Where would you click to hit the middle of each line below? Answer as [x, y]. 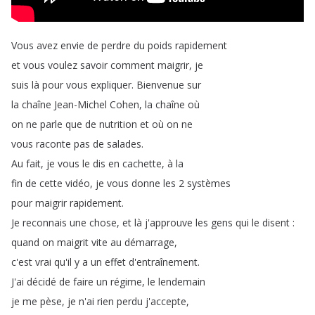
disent [276, 223]
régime [126, 282]
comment [133, 65]
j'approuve [169, 223]
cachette [142, 163]
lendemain [182, 282]
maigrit [73, 242]
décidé [41, 282]
